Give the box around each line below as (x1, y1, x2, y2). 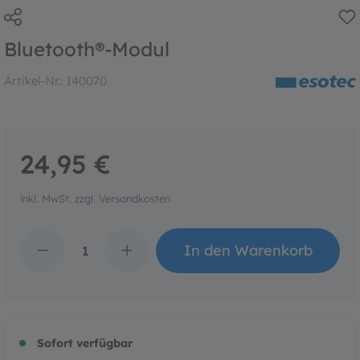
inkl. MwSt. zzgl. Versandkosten (75, 191, 170, 205)
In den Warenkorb (183, 240, 313, 260)
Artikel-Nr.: (4, 72, 63, 88)
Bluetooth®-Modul (4, 36, 170, 61)
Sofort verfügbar (37, 335, 133, 350)
